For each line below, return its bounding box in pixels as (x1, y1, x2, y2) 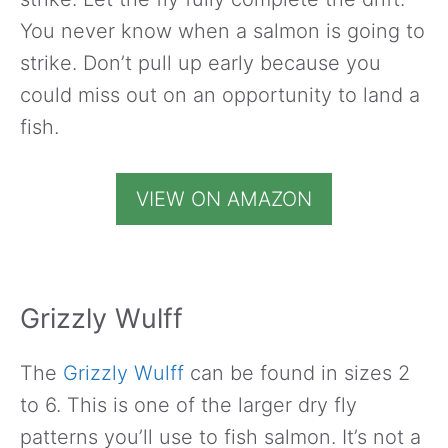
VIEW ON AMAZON (136, 186, 312, 211)
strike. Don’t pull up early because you (20, 50, 381, 75)
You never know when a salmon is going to (20, 18, 425, 43)
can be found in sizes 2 (184, 360, 410, 385)
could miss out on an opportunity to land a (20, 82, 420, 107)
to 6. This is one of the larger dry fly (20, 392, 357, 417)
